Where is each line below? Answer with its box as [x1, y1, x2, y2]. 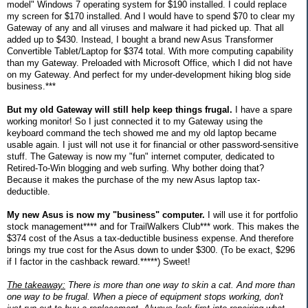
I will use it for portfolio [205, 209, 298, 220]
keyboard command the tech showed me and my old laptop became [7, 127, 276, 138]
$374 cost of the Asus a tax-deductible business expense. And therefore [7, 232, 294, 243]
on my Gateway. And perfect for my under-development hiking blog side [7, 69, 291, 80]
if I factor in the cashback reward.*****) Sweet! [7, 256, 190, 267]
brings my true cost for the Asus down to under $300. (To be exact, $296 [7, 244, 295, 255]
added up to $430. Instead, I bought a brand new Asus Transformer [7, 34, 273, 45]
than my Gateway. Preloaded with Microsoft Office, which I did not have [7, 57, 292, 68]
